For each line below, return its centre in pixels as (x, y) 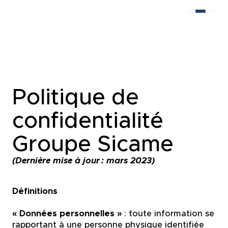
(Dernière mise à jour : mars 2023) (83, 161)
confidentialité (88, 120)
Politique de (75, 97)
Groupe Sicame (93, 144)
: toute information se (168, 214)
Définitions (35, 191)
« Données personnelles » (67, 214)
